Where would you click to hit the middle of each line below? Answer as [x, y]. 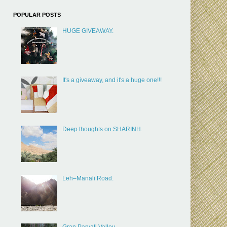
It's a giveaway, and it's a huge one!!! [112, 80]
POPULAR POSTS [37, 14]
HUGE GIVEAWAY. [88, 31]
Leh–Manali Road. [88, 178]
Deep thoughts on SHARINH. [102, 129]
